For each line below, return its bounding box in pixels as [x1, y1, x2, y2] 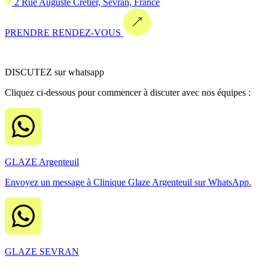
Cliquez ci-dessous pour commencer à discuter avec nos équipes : [5, 87, 251, 98]
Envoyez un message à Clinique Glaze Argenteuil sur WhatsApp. [5, 177, 251, 188]
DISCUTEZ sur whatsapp [5, 67, 104, 78]
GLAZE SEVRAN [5, 246, 79, 257]
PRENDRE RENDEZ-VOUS [5, 28, 121, 38]
